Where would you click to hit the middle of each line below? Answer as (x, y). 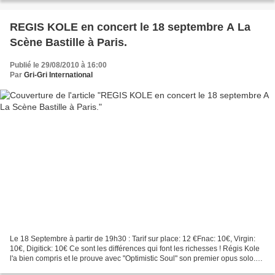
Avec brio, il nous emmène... (57, 269)
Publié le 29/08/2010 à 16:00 (58, 65)
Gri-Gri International (58, 75)
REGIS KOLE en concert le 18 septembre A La (130, 27)
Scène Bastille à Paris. (68, 42)
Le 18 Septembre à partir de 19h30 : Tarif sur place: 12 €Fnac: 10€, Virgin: (133, 239)
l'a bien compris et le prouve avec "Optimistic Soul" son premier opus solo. (133, 259)
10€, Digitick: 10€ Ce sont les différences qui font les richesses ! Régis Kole (135, 249)
